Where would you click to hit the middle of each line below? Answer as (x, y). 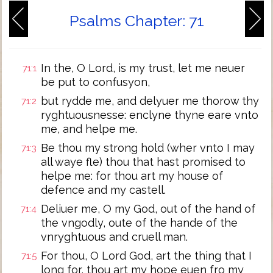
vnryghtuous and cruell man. (114, 237)
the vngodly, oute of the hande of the (139, 223)
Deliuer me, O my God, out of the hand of (148, 209)
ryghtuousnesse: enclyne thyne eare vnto (150, 115)
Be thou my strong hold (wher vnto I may (148, 148)
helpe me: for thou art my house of (132, 176)
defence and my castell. (103, 190)
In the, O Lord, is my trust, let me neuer (143, 68)
